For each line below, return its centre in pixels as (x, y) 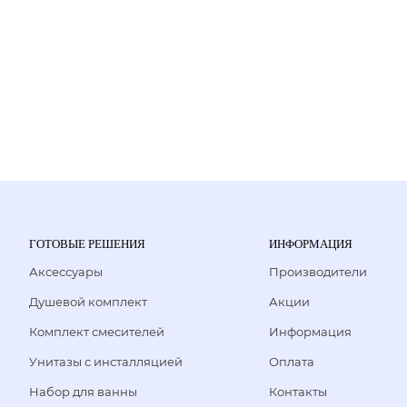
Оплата (292, 362)
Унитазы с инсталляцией (106, 362)
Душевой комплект (88, 302)
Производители (318, 272)
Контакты (298, 392)
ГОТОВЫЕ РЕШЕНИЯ (87, 244)
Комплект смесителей (97, 332)
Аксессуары (66, 272)
